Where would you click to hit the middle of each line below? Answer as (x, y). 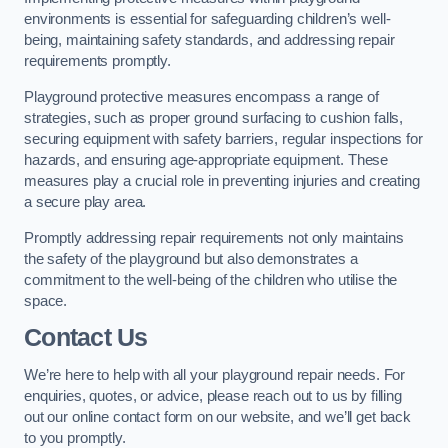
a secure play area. (85, 202)
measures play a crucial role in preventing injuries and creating (222, 181)
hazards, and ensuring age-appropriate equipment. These (206, 160)
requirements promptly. (97, 61)
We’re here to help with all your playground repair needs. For (215, 374)
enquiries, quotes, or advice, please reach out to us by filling (213, 395)
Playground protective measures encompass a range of (201, 97)
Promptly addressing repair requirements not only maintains (214, 237)
